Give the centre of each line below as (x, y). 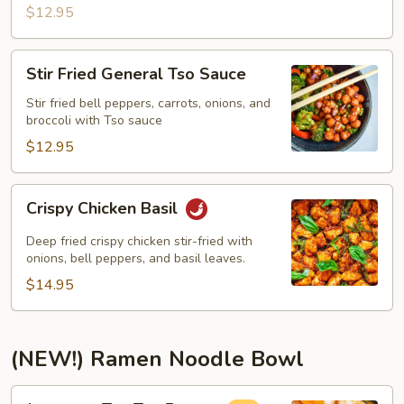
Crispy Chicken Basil (104, 209)
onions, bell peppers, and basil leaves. (136, 258)
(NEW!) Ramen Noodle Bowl (157, 359)
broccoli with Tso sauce (94, 120)
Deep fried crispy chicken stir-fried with (139, 241)
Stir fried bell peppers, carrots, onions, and (148, 103)
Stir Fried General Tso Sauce (136, 74)
